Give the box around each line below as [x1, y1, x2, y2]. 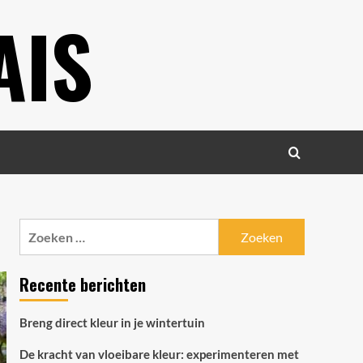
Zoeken [18, 220, 63, 236]
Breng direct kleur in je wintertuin [19, 315, 205, 330]
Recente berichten [19, 272, 146, 297]
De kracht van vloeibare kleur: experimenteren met [19, 347, 299, 361]
